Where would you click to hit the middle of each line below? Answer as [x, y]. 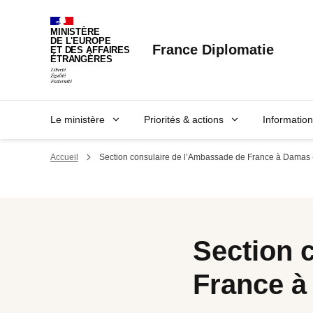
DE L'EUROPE [81, 41]
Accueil [64, 157]
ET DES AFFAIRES [90, 50]
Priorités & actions [184, 119]
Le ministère [78, 119]
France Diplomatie [213, 50]
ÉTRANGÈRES [81, 59]
